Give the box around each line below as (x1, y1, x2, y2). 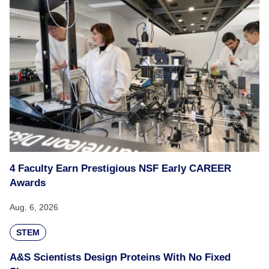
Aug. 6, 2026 (10, 202, 58, 212)
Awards (10, 177, 46, 189)
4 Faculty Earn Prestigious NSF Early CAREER (10, 163, 231, 174)
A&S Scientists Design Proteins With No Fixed (10, 252, 231, 263)
